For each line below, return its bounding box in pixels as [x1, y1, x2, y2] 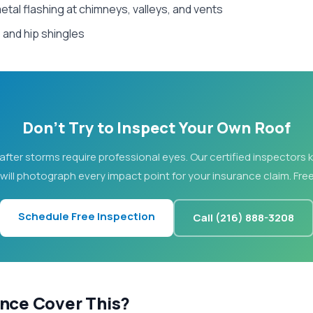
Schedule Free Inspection [17, 209, 155, 224]
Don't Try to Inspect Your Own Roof [22, 117, 291, 138]
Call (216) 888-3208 [192, 210, 294, 225]
